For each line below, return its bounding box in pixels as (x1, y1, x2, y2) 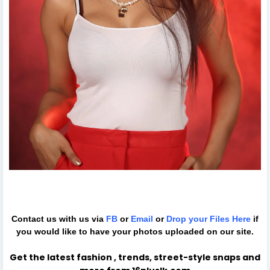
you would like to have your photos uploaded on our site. (16, 227, 254, 237)
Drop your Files (166, 214, 232, 224)
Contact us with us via (11, 214, 106, 224)
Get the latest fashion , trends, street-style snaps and (10, 251, 260, 264)
